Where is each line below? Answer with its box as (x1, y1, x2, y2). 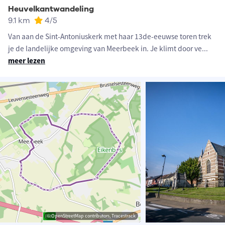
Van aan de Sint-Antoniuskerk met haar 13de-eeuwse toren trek (8, 32, 211, 42)
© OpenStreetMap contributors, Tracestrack (47, 212, 136, 219)
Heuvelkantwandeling (8, 4, 94, 15)
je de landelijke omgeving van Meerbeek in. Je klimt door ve (8, 44, 202, 54)
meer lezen (8, 56, 45, 66)
